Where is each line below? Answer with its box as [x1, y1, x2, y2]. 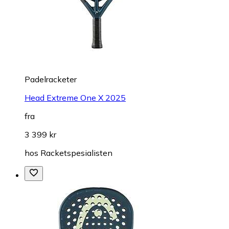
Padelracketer [25, 74, 77, 84]
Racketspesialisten [40, 147, 112, 158]
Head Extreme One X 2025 [25, 92, 126, 103]
